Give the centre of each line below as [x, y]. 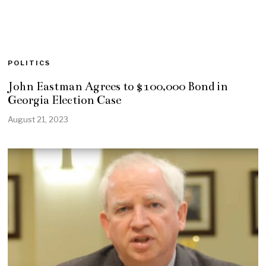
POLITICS [29, 63]
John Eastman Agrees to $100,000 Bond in [118, 86]
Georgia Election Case [65, 100]
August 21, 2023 [38, 119]
